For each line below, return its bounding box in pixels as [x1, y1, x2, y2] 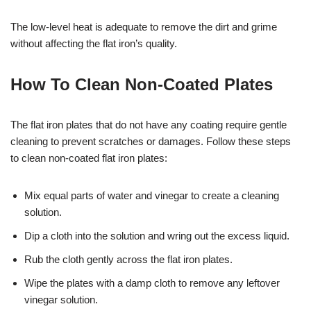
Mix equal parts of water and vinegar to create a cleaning [24, 189, 279, 201]
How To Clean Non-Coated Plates [10, 74, 273, 94]
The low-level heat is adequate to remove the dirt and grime [10, 20, 277, 33]
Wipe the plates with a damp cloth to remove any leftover [24, 276, 280, 289]
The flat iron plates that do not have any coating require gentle [10, 118, 287, 131]
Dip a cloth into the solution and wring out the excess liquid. [24, 229, 289, 242]
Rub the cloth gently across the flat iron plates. [24, 253, 233, 265]
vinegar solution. [24, 293, 98, 305]
